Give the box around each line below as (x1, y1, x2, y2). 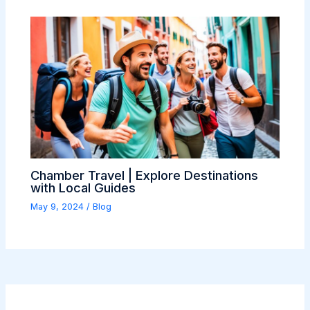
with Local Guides (30, 179, 136, 195)
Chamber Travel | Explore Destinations (30, 167, 259, 183)
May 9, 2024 (30, 201, 87, 212)
